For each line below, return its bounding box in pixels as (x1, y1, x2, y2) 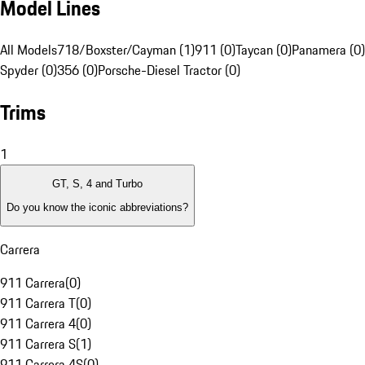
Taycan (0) (235, 40, 292, 60)
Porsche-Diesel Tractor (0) (98, 60, 240, 81)
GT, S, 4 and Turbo (52, 178, 143, 191)
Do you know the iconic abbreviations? (7, 200, 188, 213)
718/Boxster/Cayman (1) (57, 40, 195, 60)
